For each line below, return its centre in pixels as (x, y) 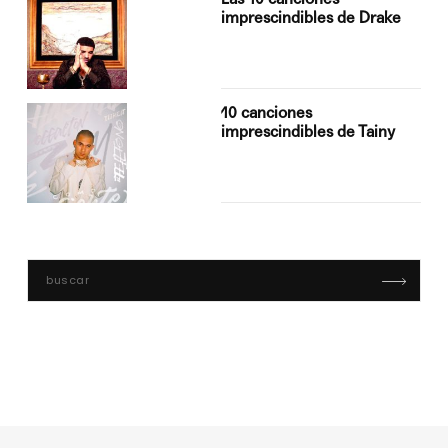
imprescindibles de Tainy (308, 132)
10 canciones (267, 113)
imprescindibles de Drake (311, 18)
